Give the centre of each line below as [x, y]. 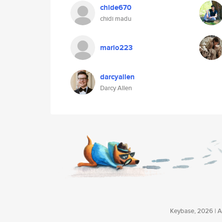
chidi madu [116, 19]
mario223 [116, 48]
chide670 [116, 7]
